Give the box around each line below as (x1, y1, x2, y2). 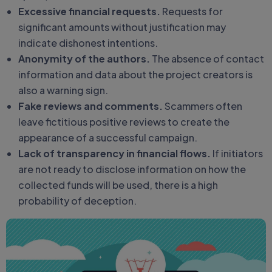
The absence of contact (150, 52, 264, 65)
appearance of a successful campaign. (18, 131, 197, 144)
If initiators (212, 147, 263, 160)
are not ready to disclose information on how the (18, 163, 246, 175)
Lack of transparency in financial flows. (18, 147, 212, 160)
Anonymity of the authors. (18, 52, 150, 65)
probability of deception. (18, 194, 137, 207)
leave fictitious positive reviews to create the (18, 115, 229, 128)
